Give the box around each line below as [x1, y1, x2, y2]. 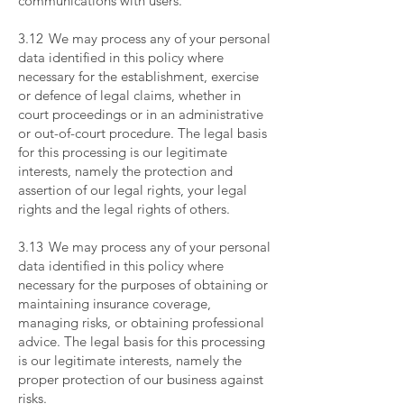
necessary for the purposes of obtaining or [18, 276, 268, 293]
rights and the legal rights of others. [18, 200, 234, 217]
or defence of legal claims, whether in [18, 87, 241, 104]
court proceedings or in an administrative [18, 106, 263, 123]
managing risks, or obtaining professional [18, 314, 264, 331]
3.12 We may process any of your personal [18, 30, 271, 47]
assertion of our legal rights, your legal [18, 181, 247, 198]
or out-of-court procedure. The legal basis [18, 124, 267, 142]
